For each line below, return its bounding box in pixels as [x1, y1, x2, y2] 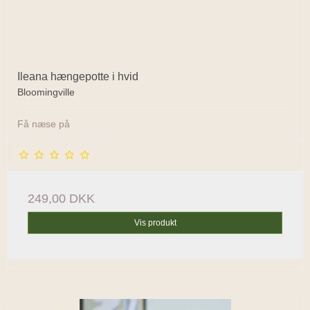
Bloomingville [17, 86, 75, 98]
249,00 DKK [28, 192, 95, 206]
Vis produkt [134, 218, 176, 228]
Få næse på [17, 118, 70, 130]
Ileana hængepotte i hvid [17, 71, 138, 83]
